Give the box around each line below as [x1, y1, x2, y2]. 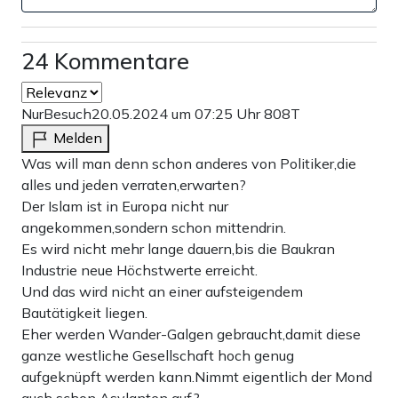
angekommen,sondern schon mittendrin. [21, 219, 286, 237]
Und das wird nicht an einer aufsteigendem [21, 283, 303, 301]
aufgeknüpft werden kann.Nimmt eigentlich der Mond [21, 368, 372, 386]
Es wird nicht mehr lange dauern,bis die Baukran [21, 240, 335, 259]
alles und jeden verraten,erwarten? [21, 176, 246, 195]
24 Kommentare [21, 47, 189, 76]
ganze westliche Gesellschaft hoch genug [21, 346, 294, 365]
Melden [53, 129, 102, 147]
